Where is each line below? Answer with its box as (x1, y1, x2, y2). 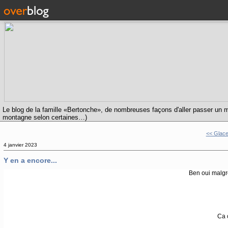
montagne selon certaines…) (3, 113, 87, 121)
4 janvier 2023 (3, 141, 37, 148)
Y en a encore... (3, 156, 57, 164)
